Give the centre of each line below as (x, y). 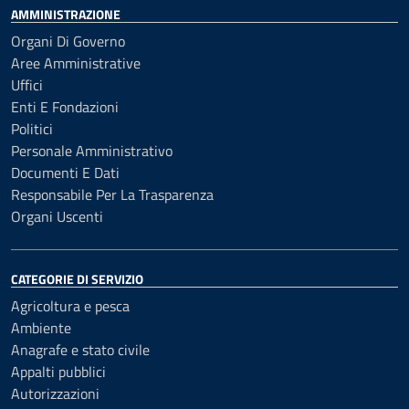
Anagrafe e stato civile (80, 350)
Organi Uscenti (57, 216)
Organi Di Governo (68, 41)
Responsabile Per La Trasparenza (112, 194)
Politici (32, 129)
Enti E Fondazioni (65, 107)
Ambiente (41, 328)
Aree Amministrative (76, 63)
